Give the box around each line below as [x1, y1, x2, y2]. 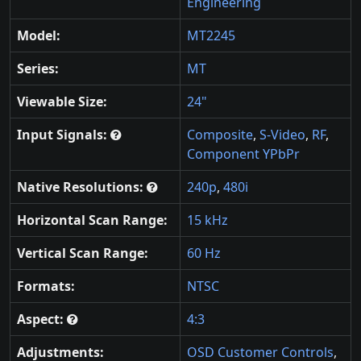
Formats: [17, 276, 75, 295]
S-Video [259, 125, 305, 143]
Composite [187, 125, 253, 143]
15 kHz [187, 210, 228, 229]
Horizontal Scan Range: [17, 210, 168, 229]
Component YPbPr [187, 144, 300, 163]
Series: [17, 59, 59, 77]
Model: [17, 26, 60, 44]
